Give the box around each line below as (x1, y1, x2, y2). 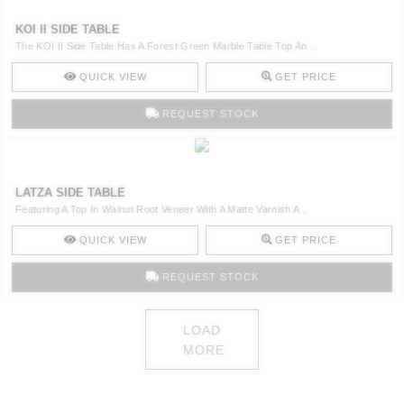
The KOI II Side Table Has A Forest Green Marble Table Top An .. (15, 41, 317, 52)
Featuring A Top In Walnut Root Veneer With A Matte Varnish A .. (15, 204, 308, 216)
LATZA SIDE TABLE (15, 186, 125, 200)
